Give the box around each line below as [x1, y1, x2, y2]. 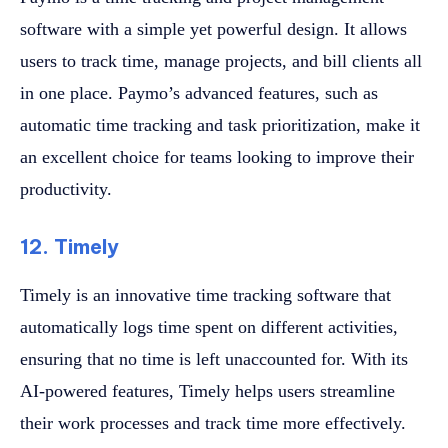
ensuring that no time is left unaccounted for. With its [20, 349, 408, 370]
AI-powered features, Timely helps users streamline [20, 381, 395, 402]
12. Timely [20, 234, 119, 260]
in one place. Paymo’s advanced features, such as [20, 83, 378, 104]
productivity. [20, 179, 112, 200]
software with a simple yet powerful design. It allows [20, 19, 407, 40]
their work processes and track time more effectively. [20, 413, 406, 434]
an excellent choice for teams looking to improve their [20, 147, 414, 168]
